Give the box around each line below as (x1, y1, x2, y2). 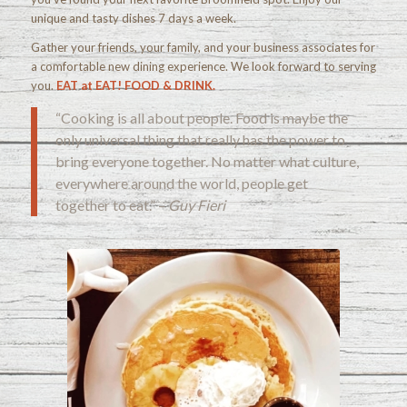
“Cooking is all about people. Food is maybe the (55, 109, 348, 127)
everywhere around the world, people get (55, 174, 308, 193)
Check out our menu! (118, 374, 289, 397)
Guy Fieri (167, 196, 225, 214)
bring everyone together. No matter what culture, (55, 153, 359, 171)
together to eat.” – (55, 196, 168, 214)
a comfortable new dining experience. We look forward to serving (30, 58, 376, 74)
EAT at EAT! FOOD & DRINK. (55, 77, 215, 93)
